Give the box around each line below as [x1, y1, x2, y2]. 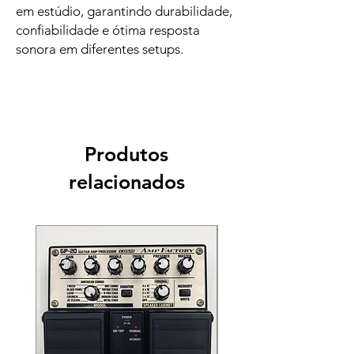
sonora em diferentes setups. [16, 41, 183, 57]
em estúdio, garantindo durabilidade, [16, 3, 232, 19]
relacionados [68, 170, 185, 194]
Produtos [85, 142, 168, 166]
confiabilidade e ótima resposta [16, 22, 200, 38]
